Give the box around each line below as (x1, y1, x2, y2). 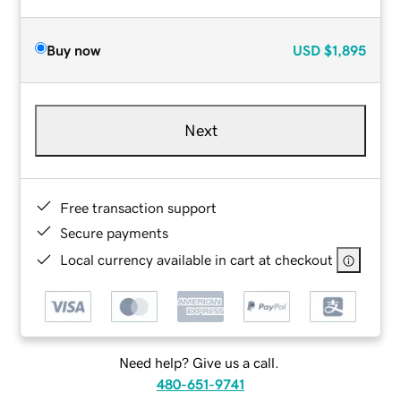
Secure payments (60, 225, 169, 240)
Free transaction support (60, 200, 218, 215)
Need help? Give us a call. (118, 355, 279, 371)
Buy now (47, 42, 101, 57)
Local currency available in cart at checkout (60, 252, 334, 267)
